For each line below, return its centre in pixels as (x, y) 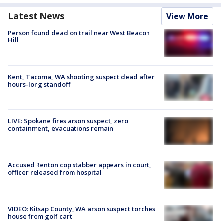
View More (187, 17)
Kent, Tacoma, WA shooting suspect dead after (81, 77)
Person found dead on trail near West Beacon (79, 33)
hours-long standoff (39, 84)
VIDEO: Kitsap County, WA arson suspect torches (82, 209)
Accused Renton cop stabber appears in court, (80, 165)
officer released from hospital (55, 172)
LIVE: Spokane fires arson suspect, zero (68, 121)
